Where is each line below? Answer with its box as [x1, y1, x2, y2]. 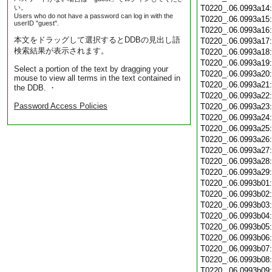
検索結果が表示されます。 [14, 46, 109, 55]
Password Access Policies [14, 101, 107, 110]
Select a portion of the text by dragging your [14, 64, 168, 73]
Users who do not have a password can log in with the [14, 12, 173, 19]
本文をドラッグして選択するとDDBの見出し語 [14, 35, 180, 44]
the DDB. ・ [14, 83, 56, 92]
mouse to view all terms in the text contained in [14, 73, 180, 83]
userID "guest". [14, 19, 59, 27]
